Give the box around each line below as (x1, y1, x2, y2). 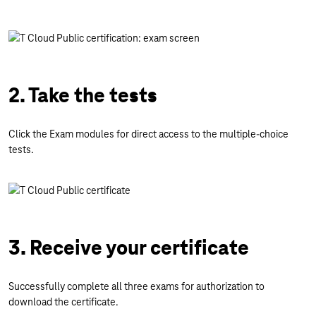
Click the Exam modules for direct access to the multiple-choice (8, 128, 288, 140)
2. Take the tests (8, 83, 157, 108)
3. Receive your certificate (8, 235, 249, 260)
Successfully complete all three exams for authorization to (8, 280, 265, 293)
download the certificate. (8, 296, 119, 308)
